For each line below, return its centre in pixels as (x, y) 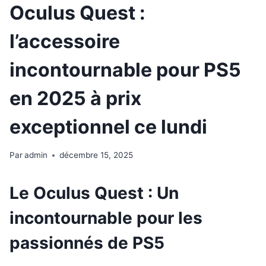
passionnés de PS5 (87, 243)
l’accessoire (65, 41)
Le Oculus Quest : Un (94, 193)
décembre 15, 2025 (96, 155)
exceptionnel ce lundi (108, 126)
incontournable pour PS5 (125, 69)
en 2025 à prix (75, 98)
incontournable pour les (106, 218)
